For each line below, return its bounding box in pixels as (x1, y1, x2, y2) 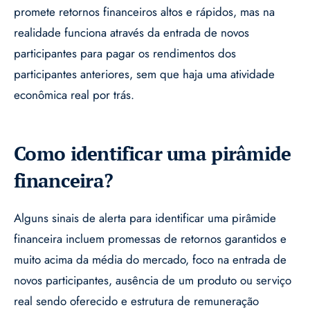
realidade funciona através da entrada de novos (14, 24, 249, 42)
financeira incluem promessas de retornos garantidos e (14, 230, 286, 248)
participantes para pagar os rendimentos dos (14, 45, 236, 62)
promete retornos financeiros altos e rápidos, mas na (14, 3, 275, 21)
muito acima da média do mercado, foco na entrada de (14, 251, 286, 268)
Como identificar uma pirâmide (14, 140, 291, 167)
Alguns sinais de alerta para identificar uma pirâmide (14, 210, 276, 227)
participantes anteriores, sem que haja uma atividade (14, 66, 275, 83)
